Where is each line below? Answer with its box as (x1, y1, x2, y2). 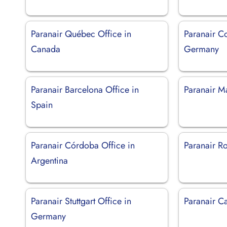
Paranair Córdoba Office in (31, 138, 135, 152)
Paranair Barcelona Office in (31, 83, 139, 96)
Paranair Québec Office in (31, 27, 131, 41)
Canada (31, 42, 60, 56)
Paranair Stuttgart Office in (31, 194, 131, 208)
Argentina (31, 154, 68, 167)
